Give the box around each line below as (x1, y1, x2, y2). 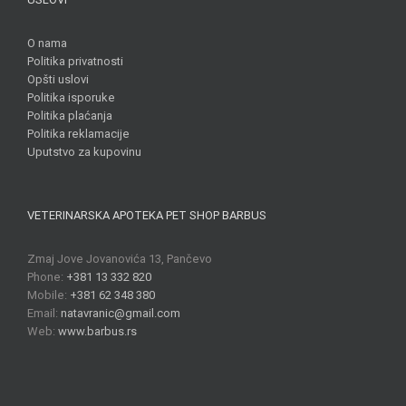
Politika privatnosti (27, 54, 123, 69)
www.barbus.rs (58, 324, 137, 339)
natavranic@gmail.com (61, 306, 180, 321)
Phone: (27, 270, 66, 285)
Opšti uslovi (27, 72, 89, 87)
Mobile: (27, 288, 70, 303)
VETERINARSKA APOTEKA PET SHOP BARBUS (27, 208, 266, 223)
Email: (27, 306, 61, 321)
